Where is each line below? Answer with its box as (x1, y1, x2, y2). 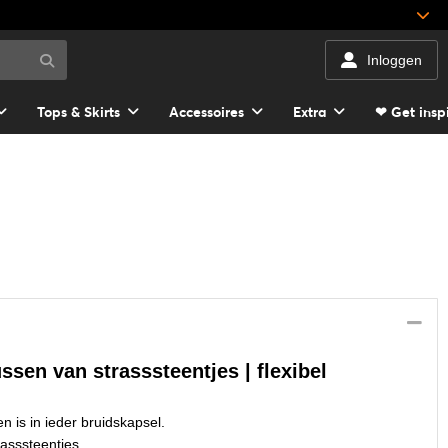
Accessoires (169, 103, 244, 121)
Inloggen (367, 52, 422, 68)
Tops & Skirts (37, 103, 120, 121)
